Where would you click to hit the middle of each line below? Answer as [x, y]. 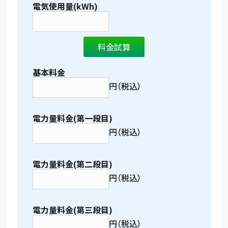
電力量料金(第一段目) [73, 118]
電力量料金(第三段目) [73, 209]
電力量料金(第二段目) [73, 164]
